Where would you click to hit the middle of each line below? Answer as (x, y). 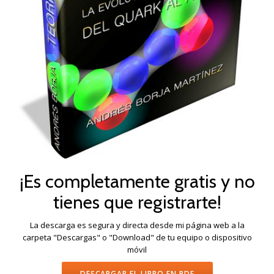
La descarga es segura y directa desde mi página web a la (137, 225)
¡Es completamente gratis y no (137, 181)
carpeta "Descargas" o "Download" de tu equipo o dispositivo (137, 237)
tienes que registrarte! (137, 202)
